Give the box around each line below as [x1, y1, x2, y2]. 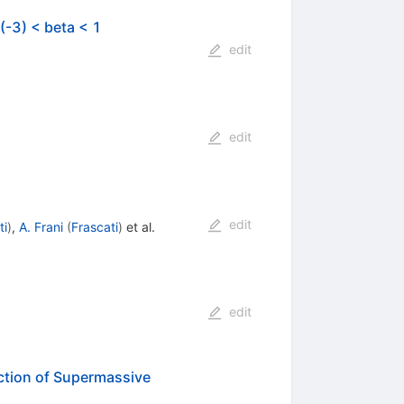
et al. [122, 219, 155, 235]
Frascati [70, 219, 118, 235]
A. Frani [18, 219, 63, 235]
